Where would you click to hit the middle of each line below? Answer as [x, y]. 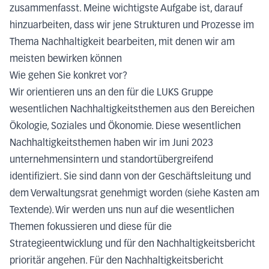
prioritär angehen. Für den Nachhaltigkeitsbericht [116, 261]
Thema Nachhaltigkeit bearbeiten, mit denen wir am [122, 42]
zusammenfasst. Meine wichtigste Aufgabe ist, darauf [126, 9]
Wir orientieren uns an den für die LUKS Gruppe [111, 93]
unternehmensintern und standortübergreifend [111, 160]
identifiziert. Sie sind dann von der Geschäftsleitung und [130, 177]
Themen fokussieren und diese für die [91, 227]
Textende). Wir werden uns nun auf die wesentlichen [122, 210]
